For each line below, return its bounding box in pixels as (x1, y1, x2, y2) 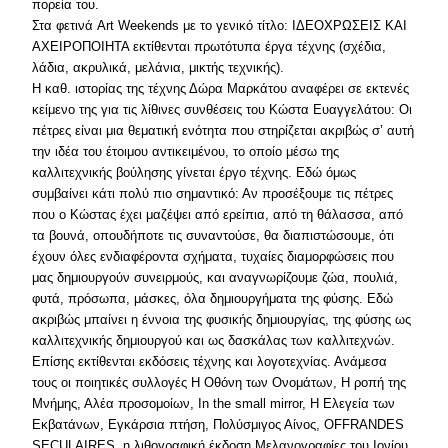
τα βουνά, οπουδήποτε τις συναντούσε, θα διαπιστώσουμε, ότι (32, 228, 395, 243)
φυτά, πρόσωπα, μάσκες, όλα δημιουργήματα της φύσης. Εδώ (32, 291, 394, 306)
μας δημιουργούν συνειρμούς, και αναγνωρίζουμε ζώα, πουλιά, (32, 270, 399, 285)
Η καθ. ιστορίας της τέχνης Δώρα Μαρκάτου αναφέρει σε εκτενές (32, 81, 410, 96)
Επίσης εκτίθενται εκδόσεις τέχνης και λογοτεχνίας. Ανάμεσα (32, 354, 388, 369)
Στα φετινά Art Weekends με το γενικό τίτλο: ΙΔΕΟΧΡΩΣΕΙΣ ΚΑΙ (32, 18, 408, 33)
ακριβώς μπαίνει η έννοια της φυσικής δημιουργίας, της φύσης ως (32, 312, 412, 327)
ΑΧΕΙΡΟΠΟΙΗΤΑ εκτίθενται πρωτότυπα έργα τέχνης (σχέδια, (32, 39, 387, 54)
